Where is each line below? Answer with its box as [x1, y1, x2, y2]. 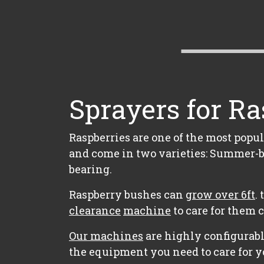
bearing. [69, 162, 112, 176]
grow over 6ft [186, 187, 255, 202]
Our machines [69, 229, 143, 243]
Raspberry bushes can [69, 187, 186, 202]
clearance [69, 203, 121, 217]
